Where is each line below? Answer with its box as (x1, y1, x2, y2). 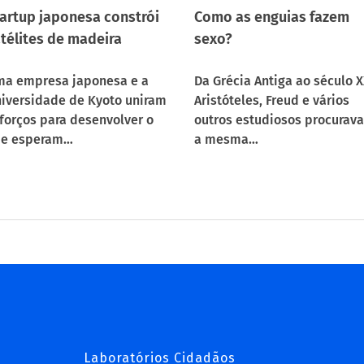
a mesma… (194, 131, 258, 147)
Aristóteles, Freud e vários (194, 92, 349, 108)
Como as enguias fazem (194, 7, 349, 26)
